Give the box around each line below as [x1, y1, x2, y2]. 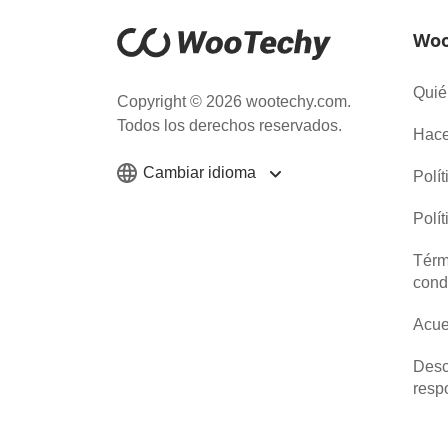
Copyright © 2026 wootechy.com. [117, 93, 351, 111]
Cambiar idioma [143, 164, 260, 182]
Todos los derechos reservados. [117, 117, 342, 135]
